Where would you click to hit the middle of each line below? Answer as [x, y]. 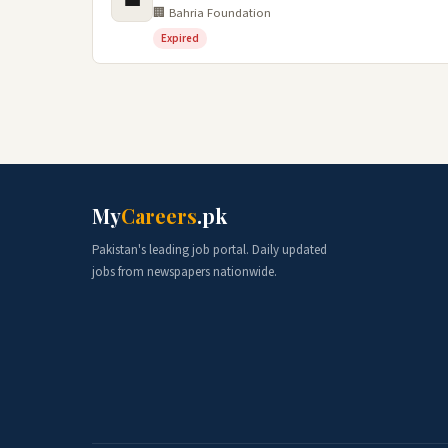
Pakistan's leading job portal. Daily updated [209, 250]
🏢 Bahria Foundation [212, 13]
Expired [180, 38]
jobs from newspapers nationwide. [184, 272]
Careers [159, 215]
